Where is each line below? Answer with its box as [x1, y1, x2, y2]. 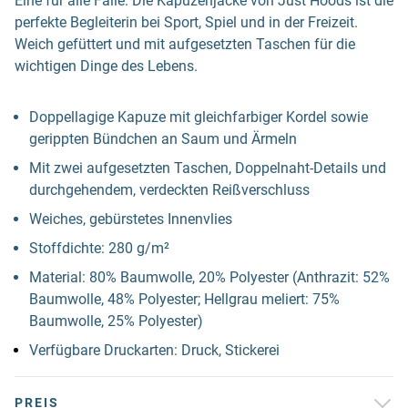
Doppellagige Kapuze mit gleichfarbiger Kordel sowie [29, 108, 368, 126]
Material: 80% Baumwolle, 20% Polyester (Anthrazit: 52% [29, 269, 390, 286]
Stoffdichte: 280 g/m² [29, 240, 169, 257]
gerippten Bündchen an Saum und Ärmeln [29, 130, 297, 148]
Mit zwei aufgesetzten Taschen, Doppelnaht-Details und [29, 159, 386, 177]
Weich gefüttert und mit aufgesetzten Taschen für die [15, 36, 355, 53]
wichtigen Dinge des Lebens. [15, 57, 198, 75]
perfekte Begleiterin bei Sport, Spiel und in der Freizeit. [15, 14, 358, 31]
